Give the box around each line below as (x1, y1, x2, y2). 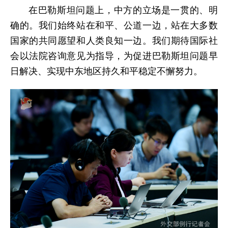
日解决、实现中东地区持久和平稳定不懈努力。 (10, 66, 203, 76)
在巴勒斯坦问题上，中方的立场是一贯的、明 (28, 5, 218, 15)
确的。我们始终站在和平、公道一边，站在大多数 (10, 20, 218, 31)
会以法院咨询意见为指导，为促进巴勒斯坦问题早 (10, 50, 218, 61)
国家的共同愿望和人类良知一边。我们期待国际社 (10, 35, 218, 46)
